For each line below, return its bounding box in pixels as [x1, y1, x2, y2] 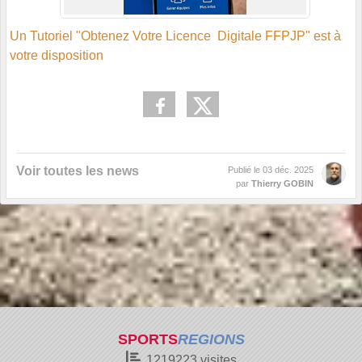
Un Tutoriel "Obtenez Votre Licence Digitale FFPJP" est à [10, 29, 341, 44]
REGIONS [177, 331, 245, 347]
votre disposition [10, 48, 103, 63]
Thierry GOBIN [251, 179, 314, 189]
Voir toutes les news [16, 164, 139, 179]
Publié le [228, 165, 263, 175]
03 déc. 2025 [263, 165, 314, 175]
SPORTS [117, 331, 178, 347]
